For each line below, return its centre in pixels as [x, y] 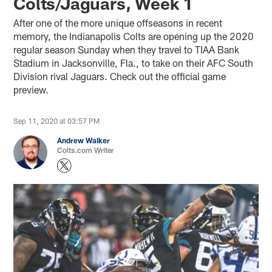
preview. [31, 89]
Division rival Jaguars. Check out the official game [120, 76]
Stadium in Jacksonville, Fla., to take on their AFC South [134, 63]
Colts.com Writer [86, 150]
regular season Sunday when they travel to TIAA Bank [127, 49]
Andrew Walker [84, 140]
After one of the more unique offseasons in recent [118, 22]
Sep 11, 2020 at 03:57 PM [57, 121]
